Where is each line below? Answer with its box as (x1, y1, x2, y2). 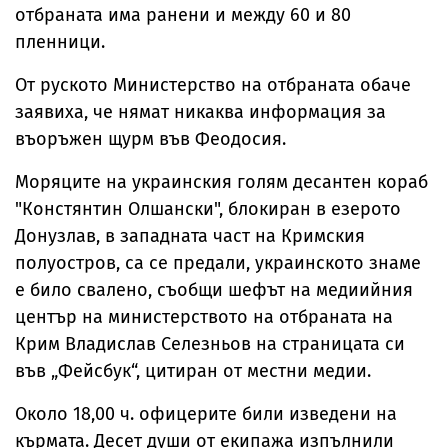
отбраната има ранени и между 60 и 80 (15, 4, 351, 26)
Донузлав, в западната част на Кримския (15, 225, 365, 247)
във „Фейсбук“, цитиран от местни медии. (15, 360, 371, 382)
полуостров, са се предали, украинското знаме (15, 252, 421, 274)
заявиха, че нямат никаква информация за (15, 101, 386, 123)
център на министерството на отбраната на (15, 306, 393, 328)
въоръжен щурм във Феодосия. (15, 128, 291, 150)
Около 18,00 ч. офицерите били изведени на (15, 403, 397, 425)
